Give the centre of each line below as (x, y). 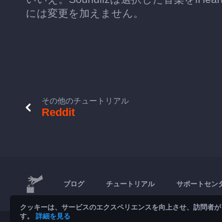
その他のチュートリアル (85, 101)
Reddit (58, 112)
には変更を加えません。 (85, 13)
